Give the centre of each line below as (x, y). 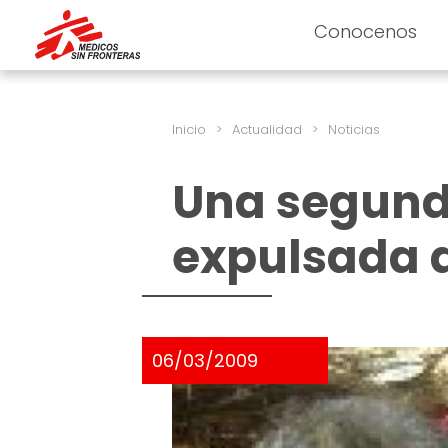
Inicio (189, 129)
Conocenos (366, 31)
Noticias (354, 129)
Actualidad (267, 129)
